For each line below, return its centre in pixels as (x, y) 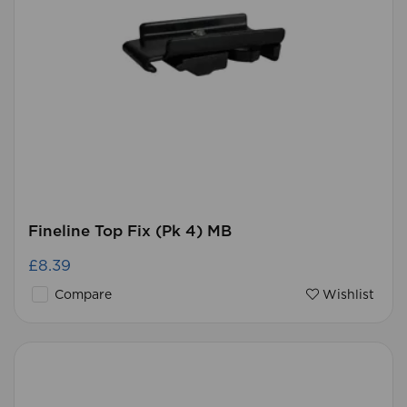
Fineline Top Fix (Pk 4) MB (130, 231)
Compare (81, 295)
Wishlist (347, 295)
